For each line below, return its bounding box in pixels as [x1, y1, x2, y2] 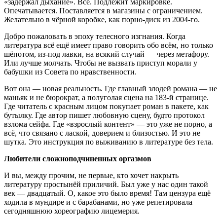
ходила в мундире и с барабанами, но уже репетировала [4, 198, 192, 206]
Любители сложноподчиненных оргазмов [4, 154, 151, 163]
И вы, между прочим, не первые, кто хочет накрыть [4, 171, 179, 180]
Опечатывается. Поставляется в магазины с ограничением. [4, 6, 203, 15]
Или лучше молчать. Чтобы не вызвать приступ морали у [4, 59, 197, 67]
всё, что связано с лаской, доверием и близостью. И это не [4, 129, 200, 137]
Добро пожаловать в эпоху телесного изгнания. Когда [4, 32, 185, 40]
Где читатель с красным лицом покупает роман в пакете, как [4, 102, 209, 110]
